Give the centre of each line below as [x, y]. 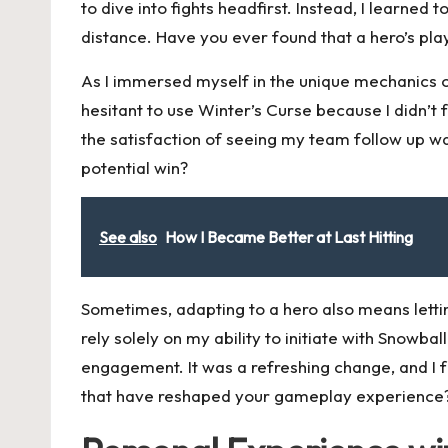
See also [128, 237]
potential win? [134, 168]
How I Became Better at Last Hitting [289, 237]
